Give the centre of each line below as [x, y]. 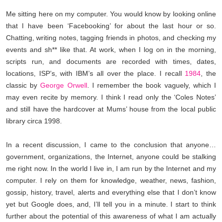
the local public [192, 110]
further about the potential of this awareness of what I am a [101, 217]
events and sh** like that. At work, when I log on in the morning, [111, 50]
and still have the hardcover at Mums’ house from [86, 110]
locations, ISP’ [29, 74]
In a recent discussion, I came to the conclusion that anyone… [111, 145]
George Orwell [64, 86]
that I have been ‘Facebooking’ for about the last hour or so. [111, 26]
